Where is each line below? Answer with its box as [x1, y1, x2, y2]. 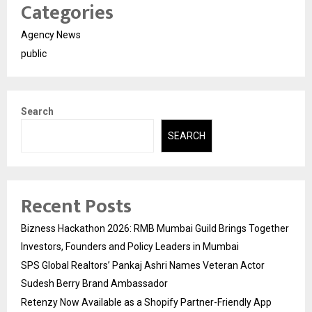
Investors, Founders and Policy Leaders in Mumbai [21, 241, 239, 253]
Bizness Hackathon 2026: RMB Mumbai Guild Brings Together [21, 223, 289, 235]
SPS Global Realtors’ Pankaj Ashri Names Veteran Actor [21, 260, 265, 272]
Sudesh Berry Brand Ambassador [21, 278, 168, 290]
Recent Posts [21, 190, 132, 224]
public [21, 47, 47, 59]
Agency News [21, 29, 81, 40]
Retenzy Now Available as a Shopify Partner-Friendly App [21, 297, 272, 309]
